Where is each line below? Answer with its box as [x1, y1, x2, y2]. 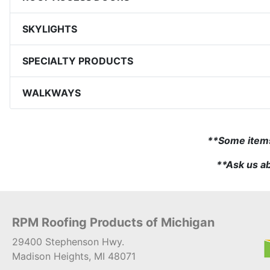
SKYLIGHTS [22, 22, 77, 35]
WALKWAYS [22, 86, 81, 99]
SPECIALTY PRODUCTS [22, 54, 133, 67]
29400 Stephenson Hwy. [12, 236, 124, 248]
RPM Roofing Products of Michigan [12, 215, 215, 230]
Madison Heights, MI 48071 [12, 250, 136, 262]
